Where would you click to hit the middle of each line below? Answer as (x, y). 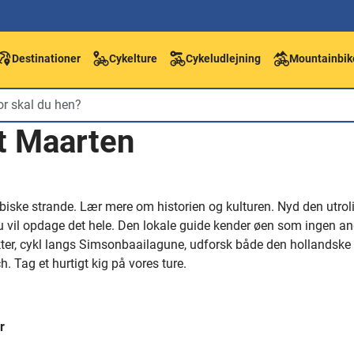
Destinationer (46, 58)
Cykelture (133, 58)
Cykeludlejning (223, 58)
